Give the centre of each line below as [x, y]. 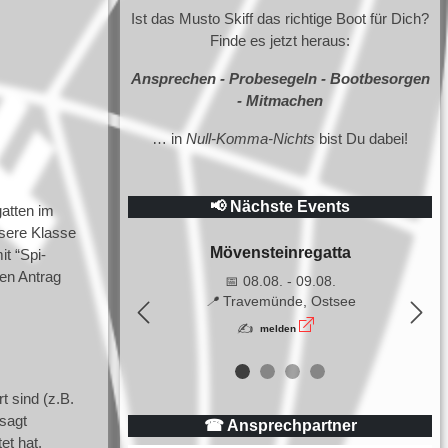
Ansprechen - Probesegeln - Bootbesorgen [280, 78]
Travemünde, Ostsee [289, 301]
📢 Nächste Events [280, 206]
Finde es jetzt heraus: [280, 40]
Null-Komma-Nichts [250, 138]
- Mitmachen [280, 100]
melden [278, 329]
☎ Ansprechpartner [280, 425]
